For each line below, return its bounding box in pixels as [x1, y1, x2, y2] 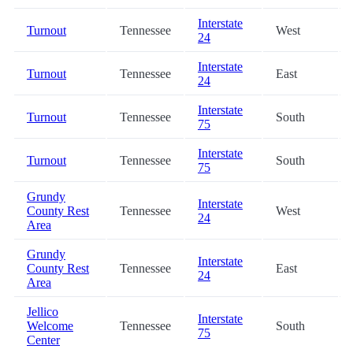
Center [27, 333, 60, 347]
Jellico [27, 305, 58, 319]
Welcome [27, 319, 73, 333]
